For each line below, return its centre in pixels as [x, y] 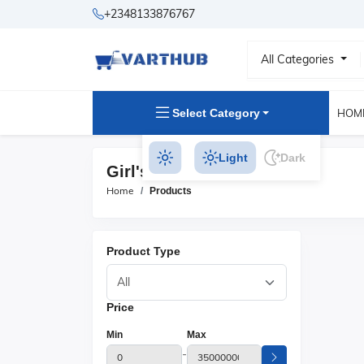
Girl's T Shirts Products [198, 171]
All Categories [299, 59]
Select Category [216, 113]
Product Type [143, 251]
